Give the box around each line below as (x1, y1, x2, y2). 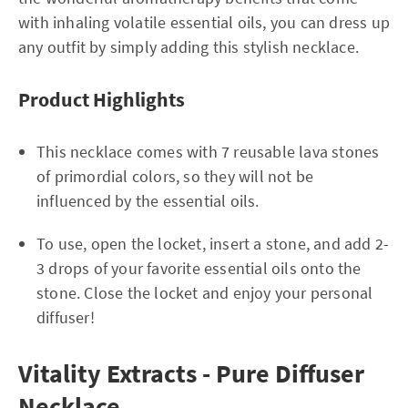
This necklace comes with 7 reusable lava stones (36, 140, 380, 162)
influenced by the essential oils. (36, 189, 260, 211)
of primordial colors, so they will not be (36, 165, 314, 187)
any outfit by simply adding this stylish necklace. (18, 36, 360, 57)
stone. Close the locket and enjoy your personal (36, 281, 373, 303)
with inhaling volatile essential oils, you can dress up (18, 11, 391, 33)
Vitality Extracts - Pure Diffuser (18, 356, 364, 390)
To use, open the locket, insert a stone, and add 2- (36, 232, 390, 254)
